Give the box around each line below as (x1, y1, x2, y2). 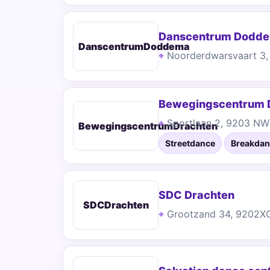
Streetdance (165, 138, 215, 148)
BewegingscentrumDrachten (78, 119, 218, 132)
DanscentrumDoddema (78, 40, 189, 52)
